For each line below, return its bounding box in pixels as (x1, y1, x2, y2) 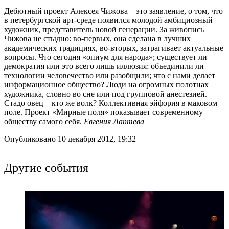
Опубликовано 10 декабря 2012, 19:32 (4, 134, 136, 143)
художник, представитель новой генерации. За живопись (4, 25, 204, 34)
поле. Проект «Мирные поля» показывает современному (4, 107, 203, 117)
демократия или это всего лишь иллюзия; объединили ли (4, 61, 204, 71)
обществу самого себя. (4, 117, 84, 126)
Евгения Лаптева (84, 117, 146, 126)
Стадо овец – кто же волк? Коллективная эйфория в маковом (4, 98, 217, 107)
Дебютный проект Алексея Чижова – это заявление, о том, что (4, 6, 223, 15)
